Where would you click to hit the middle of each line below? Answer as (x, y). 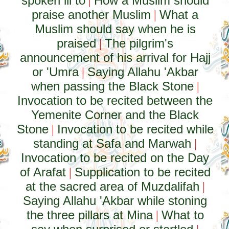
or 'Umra (55, 72)
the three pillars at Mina (89, 215)
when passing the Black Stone (112, 86)
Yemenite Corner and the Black (115, 115)
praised (77, 43)
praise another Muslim (91, 15)
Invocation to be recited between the (115, 100)
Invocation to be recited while (135, 129)
